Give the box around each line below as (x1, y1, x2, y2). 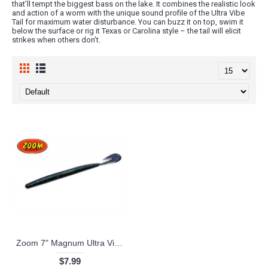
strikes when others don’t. (12, 35, 100, 44)
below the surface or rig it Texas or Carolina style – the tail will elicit (12, 26, 241, 35)
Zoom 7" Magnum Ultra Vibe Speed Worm (114, 238, 123, 248)
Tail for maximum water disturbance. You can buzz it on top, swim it (12, 17, 243, 26)
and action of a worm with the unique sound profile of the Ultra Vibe (12, 8, 245, 17)
